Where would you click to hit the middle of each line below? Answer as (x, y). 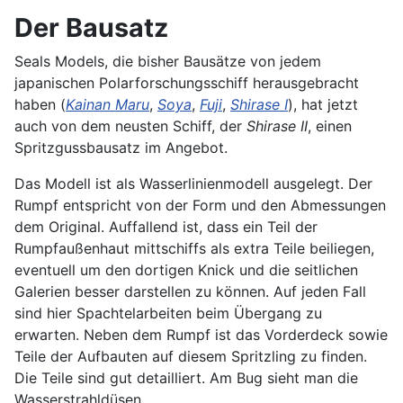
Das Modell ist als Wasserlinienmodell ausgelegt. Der (193, 183)
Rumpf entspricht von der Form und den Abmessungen (200, 205)
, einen (330, 125)
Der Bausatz (91, 27)
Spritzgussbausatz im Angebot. (121, 147)
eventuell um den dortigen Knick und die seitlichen (186, 269)
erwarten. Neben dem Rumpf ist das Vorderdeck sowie (201, 334)
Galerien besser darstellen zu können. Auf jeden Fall (190, 291)
